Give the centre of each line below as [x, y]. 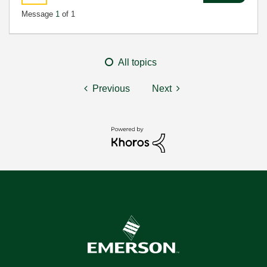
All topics [137, 62]
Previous [111, 89]
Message [38, 14]
